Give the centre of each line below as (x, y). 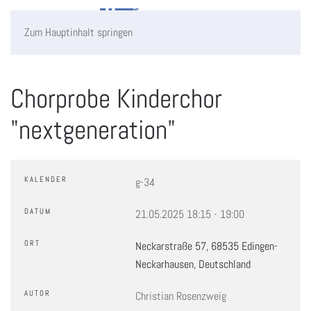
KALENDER (46, 179)
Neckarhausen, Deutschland (193, 264)
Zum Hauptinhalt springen (78, 32)
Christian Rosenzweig (181, 296)
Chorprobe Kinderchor (116, 99)
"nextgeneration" (93, 130)
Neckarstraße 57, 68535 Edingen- (207, 246)
